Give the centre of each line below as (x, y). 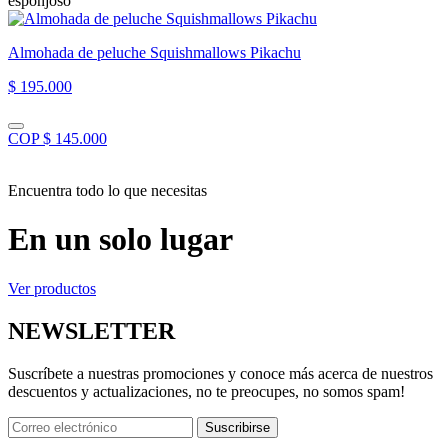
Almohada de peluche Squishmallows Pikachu (154, 52)
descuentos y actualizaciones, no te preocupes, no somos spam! (206, 391)
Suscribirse (237, 427)
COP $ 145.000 (57, 138)
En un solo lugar (120, 239)
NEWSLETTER (91, 330)
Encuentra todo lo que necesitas (107, 190)
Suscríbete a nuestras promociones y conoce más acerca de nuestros (220, 373)
